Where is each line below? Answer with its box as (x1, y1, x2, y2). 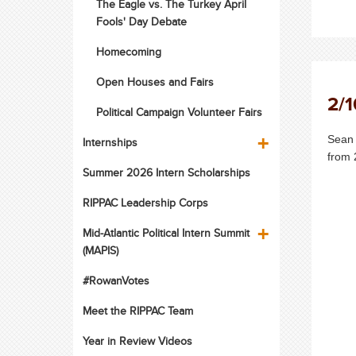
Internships (82, 134, 137, 150)
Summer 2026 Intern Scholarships (82, 164, 250, 180)
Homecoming (95, 44, 161, 60)
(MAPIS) (82, 242, 118, 258)
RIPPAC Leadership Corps (82, 195, 208, 211)
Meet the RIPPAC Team (82, 303, 193, 319)
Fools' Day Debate (95, 14, 187, 29)
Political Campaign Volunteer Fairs (95, 104, 262, 120)
